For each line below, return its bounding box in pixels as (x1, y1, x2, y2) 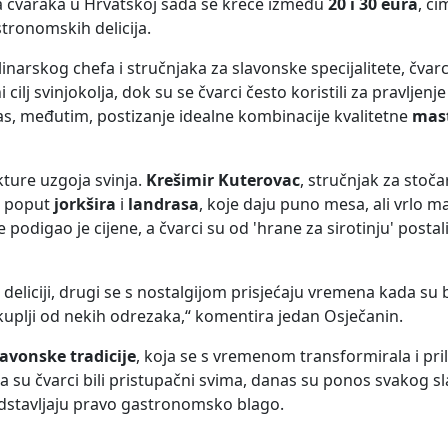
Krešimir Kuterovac (146, 169, 300, 192)
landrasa (128, 193, 199, 216)
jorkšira (54, 193, 116, 216)
